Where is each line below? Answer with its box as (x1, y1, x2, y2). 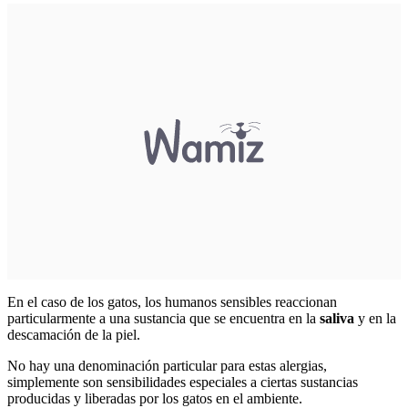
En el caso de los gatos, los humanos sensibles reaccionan (7, 293, 337, 310)
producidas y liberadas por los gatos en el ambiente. (7, 390, 302, 406)
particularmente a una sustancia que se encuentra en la (7, 310, 320, 326)
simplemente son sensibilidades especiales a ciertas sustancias (7, 373, 358, 390)
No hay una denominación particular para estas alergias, (7, 357, 327, 373)
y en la (358, 310, 396, 326)
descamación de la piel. (7, 326, 140, 342)
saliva (320, 310, 358, 326)
